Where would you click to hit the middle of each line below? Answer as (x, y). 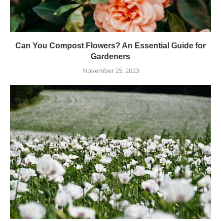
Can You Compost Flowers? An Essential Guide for (110, 45)
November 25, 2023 (110, 70)
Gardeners (110, 56)
